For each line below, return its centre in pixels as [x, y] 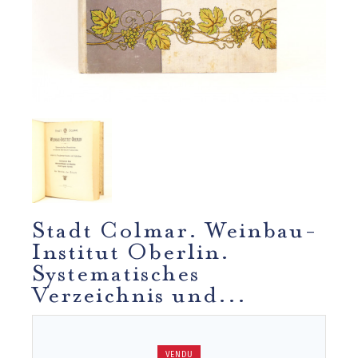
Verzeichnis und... [139, 291]
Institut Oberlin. [131, 248]
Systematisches [116, 270]
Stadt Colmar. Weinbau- [175, 227]
